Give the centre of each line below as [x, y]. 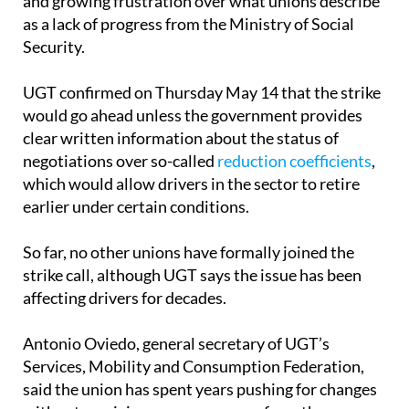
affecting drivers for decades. [125, 264]
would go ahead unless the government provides [193, 82]
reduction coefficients [294, 127]
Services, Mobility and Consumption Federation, [194, 333]
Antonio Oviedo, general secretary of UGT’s [176, 310]
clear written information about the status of [181, 105]
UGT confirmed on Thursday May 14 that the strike [202, 59]
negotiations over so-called [120, 127]
